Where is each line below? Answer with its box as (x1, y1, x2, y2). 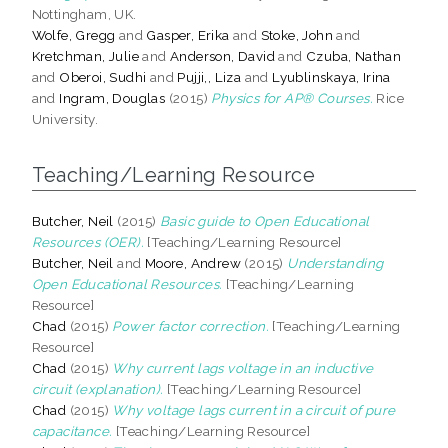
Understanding (287, 254, 384, 271)
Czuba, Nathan (306, 47, 402, 64)
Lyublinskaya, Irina (272, 68, 391, 85)
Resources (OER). (31, 233, 145, 250)
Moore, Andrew (144, 254, 242, 271)
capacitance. (31, 422, 113, 439)
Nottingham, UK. (31, 5, 137, 22)
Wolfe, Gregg (31, 26, 116, 43)
